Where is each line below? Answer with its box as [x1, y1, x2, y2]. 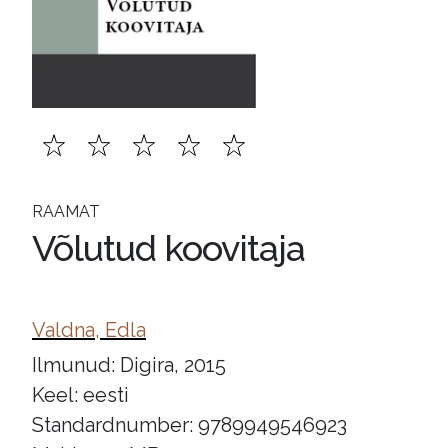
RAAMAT [32, 202, 100, 221]
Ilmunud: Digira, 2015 [32, 353, 226, 377]
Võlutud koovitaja [32, 227, 305, 269]
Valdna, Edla [32, 318, 146, 342]
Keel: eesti [32, 383, 129, 407]
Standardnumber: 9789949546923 [32, 413, 347, 437]
